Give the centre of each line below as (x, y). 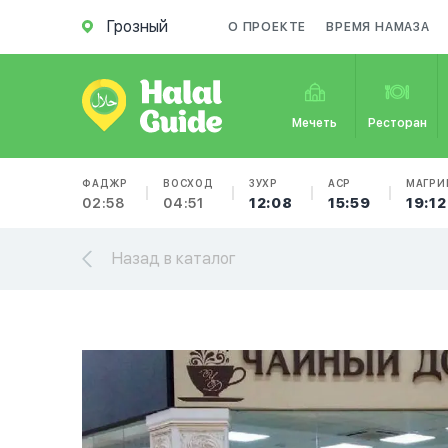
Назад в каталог (174, 258)
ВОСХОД (188, 183)
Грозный (137, 26)
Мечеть (315, 123)
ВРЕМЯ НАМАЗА (378, 27)
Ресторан (397, 123)
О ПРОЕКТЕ (267, 27)
